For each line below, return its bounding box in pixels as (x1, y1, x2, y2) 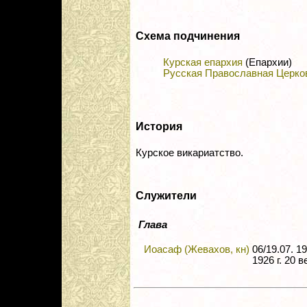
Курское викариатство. (136, 147, 243, 159)
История (136, 121, 182, 133)
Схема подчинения (136, 30, 240, 42)
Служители (136, 190, 197, 202)
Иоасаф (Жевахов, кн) (144, 244, 249, 256)
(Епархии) (243, 57, 292, 69)
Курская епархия (163, 57, 243, 69)
